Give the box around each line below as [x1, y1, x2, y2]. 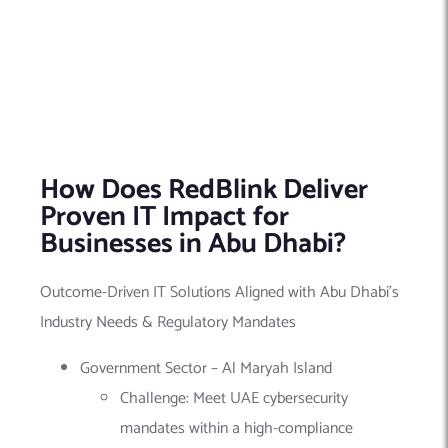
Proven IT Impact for [40, 194, 289, 241]
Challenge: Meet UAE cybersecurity [120, 385, 348, 413]
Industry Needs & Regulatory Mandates [40, 309, 296, 337]
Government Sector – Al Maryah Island [80, 355, 332, 383]
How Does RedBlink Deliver [40, 167, 368, 214]
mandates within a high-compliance [120, 415, 353, 443]
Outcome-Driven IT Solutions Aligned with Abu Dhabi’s [40, 279, 399, 307]
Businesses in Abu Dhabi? [40, 221, 346, 268]
